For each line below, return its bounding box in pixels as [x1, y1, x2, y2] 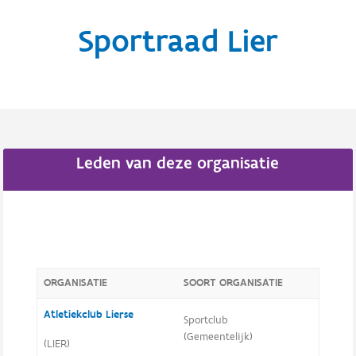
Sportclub [183, 313, 228, 327]
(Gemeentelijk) [183, 330, 253, 344]
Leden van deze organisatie [76, 153, 280, 174]
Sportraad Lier [78, 21, 278, 63]
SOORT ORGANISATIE [183, 276, 283, 290]
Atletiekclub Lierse [43, 308, 133, 322]
